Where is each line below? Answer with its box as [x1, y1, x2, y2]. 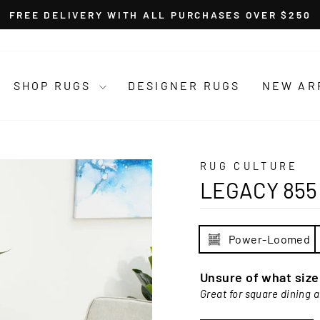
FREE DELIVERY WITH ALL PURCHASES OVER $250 [9, 9, 311, 21]
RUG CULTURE [200, 160, 299, 172]
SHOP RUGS [13, 79, 96, 93]
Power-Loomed [229, 231, 311, 246]
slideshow [159, 42, 219, 58]
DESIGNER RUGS [127, 79, 241, 93]
